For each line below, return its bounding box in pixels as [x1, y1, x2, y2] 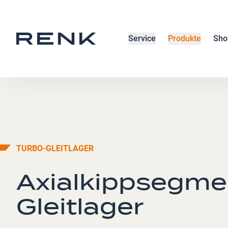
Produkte [167, 34, 201, 43]
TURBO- [16, 144, 46, 153]
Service [128, 34, 156, 43]
